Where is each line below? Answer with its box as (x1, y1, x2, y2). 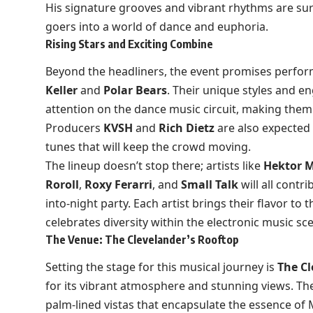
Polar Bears (103, 82, 167, 99)
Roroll (45, 177, 79, 193)
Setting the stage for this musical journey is (45, 259, 277, 275)
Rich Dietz (158, 120, 214, 136)
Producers (45, 120, 103, 136)
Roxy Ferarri (84, 177, 152, 193)
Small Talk (180, 177, 238, 193)
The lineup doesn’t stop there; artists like (45, 158, 263, 174)
